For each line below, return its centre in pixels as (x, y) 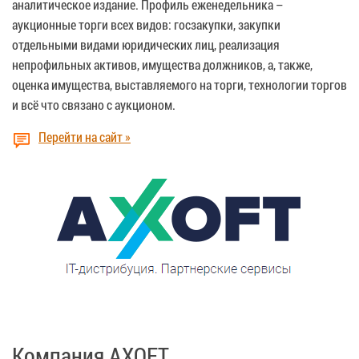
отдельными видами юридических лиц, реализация (146, 44)
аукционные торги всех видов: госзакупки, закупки (146, 24)
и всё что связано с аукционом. (94, 104)
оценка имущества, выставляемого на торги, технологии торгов (179, 84)
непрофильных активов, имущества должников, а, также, (162, 64)
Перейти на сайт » (85, 136)
